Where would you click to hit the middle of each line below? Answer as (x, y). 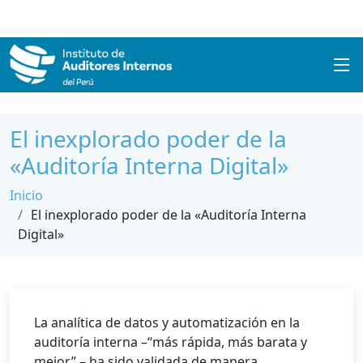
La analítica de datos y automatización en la (167, 322)
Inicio (26, 195)
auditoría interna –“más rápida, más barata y (171, 342)
